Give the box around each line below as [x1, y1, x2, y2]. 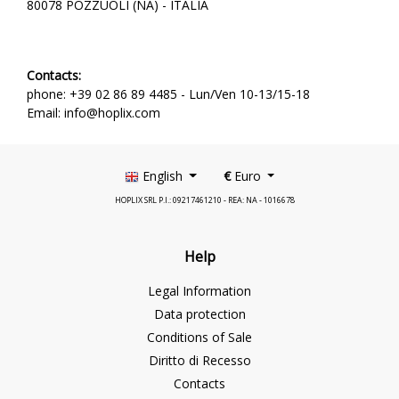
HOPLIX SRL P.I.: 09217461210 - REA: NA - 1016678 [115, 194, 295, 206]
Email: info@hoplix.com [27, 104, 160, 121]
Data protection [153, 305, 246, 322]
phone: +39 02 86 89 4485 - [27, 85, 189, 102]
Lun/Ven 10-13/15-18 [189, 85, 310, 102]
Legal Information [148, 282, 251, 299]
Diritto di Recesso [148, 352, 251, 369]
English [138, 167, 186, 184]
